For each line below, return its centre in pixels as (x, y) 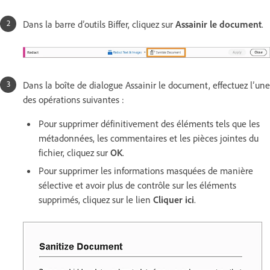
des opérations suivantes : (74, 99)
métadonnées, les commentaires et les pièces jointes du (149, 138)
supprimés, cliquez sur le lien (96, 199)
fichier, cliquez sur (74, 152)
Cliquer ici (174, 199)
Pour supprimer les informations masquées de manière (146, 170)
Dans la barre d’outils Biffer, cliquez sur (99, 24)
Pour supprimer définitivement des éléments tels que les (149, 123)
